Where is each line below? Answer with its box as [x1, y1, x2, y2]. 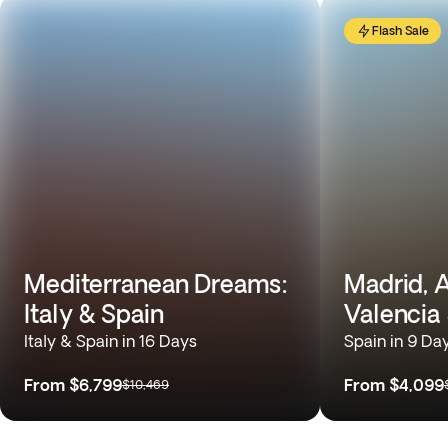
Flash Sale [372, 24, 429, 37]
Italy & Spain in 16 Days [24, 332, 197, 350]
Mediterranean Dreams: [24, 270, 288, 297]
